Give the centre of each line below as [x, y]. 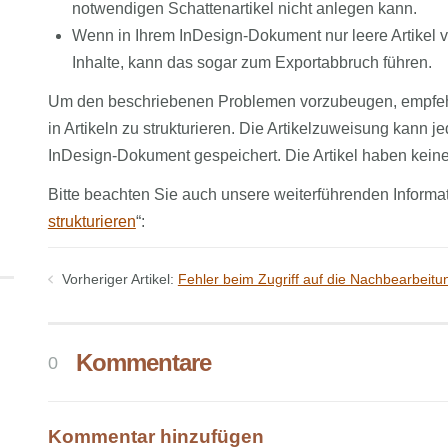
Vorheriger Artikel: [117, 279]
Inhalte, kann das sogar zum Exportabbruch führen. [251, 62]
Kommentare [141, 362]
